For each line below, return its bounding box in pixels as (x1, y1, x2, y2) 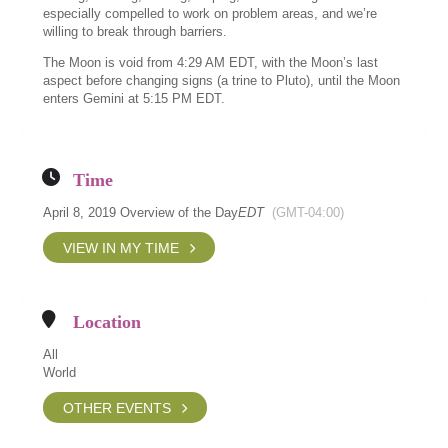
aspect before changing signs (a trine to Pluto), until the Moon (43, 73, 401, 88)
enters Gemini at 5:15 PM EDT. (43, 91, 226, 106)
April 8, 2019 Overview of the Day (43, 205, 239, 220)
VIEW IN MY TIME (63, 239, 180, 256)
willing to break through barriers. (43, 24, 228, 39)
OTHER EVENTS (63, 399, 172, 416)
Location (73, 312, 142, 332)
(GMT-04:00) (272, 205, 345, 220)
